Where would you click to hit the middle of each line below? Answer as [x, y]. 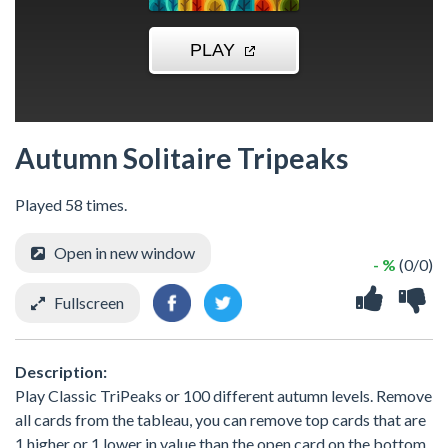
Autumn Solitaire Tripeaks [181, 157]
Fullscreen [89, 302]
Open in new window [124, 252]
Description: [61, 371]
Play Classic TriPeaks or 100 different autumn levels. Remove [223, 395]
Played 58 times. [71, 204]
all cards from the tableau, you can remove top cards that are [220, 419]
